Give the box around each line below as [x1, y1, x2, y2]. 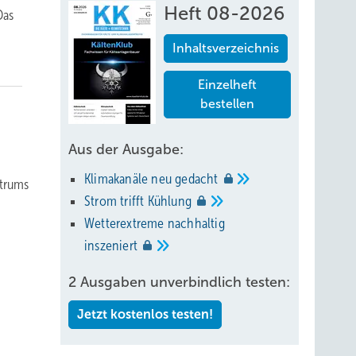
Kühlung [147, 193, 195, 209]
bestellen [200, 97, 254, 110]
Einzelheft [198, 78, 257, 91]
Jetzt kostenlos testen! [77, 308, 213, 321]
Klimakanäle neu [84, 171, 176, 187]
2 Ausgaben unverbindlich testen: [68, 274, 290, 290]
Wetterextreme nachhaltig [84, 215, 225, 231]
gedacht [175, 171, 222, 187]
